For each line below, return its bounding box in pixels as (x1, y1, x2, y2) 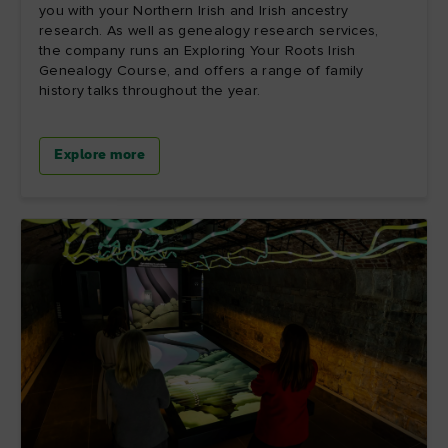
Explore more (54, 148, 145, 164)
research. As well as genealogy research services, (39, 24, 379, 39)
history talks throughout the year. (39, 84, 261, 99)
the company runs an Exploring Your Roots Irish (39, 44, 356, 59)
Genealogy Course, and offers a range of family (39, 64, 364, 79)
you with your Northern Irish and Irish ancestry (39, 4, 349, 19)
